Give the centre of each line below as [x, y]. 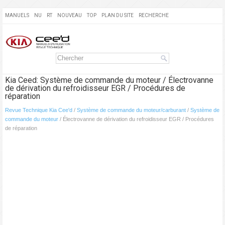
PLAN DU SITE [118, 15]
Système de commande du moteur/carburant [131, 110]
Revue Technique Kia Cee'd [39, 110]
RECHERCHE [154, 15]
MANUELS [17, 15]
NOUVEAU [70, 15]
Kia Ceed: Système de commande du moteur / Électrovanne [109, 80]
